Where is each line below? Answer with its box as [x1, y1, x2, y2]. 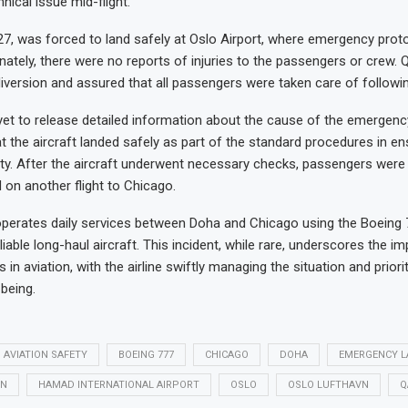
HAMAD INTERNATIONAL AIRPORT [37, 378, 199, 391]
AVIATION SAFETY [3, 348, 87, 361]
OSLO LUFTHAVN [287, 378, 369, 391]
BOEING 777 [117, 348, 174, 361]
